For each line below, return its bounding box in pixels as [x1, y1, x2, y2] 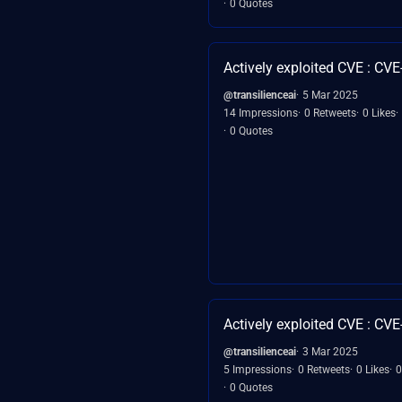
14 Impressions [223, 106, 298, 119]
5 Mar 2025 [302, 88, 358, 101]
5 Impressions [223, 363, 292, 376]
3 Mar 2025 [302, 345, 358, 358]
